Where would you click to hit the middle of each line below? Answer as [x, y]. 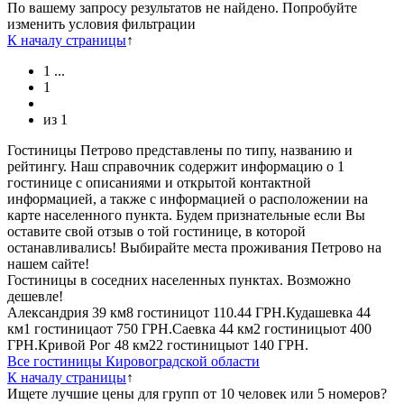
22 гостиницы [192, 344]
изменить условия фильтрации [101, 23]
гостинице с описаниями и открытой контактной [159, 182]
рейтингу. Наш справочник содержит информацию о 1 [176, 166]
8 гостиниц [161, 312]
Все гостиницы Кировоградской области [133, 361]
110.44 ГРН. [249, 312]
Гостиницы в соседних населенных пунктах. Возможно [179, 280]
